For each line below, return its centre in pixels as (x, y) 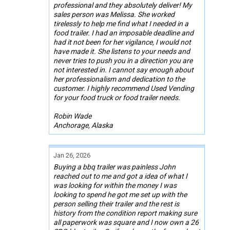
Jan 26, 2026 (72, 156)
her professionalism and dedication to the (119, 79)
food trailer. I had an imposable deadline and (123, 33)
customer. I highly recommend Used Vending (124, 89)
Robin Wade (72, 116)
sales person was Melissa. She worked (114, 15)
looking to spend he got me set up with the (120, 195)
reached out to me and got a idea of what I (120, 176)
